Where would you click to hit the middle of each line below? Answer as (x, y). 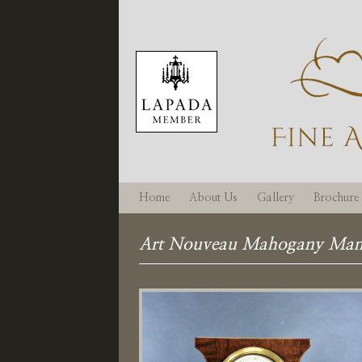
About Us (213, 198)
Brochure (336, 198)
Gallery (276, 198)
